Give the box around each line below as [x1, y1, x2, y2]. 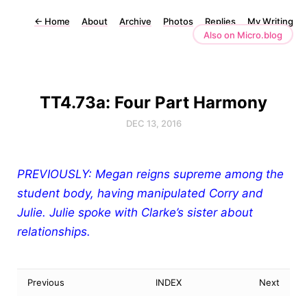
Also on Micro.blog [204, 29, 282, 40]
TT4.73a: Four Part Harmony [40, 93, 267, 112]
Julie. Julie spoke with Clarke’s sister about [17, 206, 253, 219]
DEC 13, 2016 [125, 118, 182, 129]
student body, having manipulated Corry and [17, 186, 263, 200]
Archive [119, 16, 151, 27]
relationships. [17, 225, 90, 238]
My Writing [247, 16, 293, 27]
